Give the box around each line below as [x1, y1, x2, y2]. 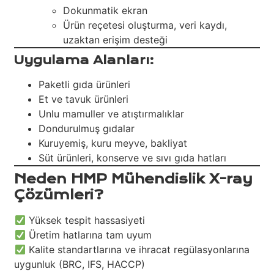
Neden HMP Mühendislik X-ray [14, 171, 253, 187]
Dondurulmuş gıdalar [39, 122, 135, 135]
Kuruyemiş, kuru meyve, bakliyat [39, 137, 188, 150]
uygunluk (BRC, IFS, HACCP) [14, 258, 146, 271]
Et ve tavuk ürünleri [39, 93, 129, 106]
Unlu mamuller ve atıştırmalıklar [39, 108, 185, 120]
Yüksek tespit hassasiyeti [25, 214, 145, 227]
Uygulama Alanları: [14, 53, 155, 68]
